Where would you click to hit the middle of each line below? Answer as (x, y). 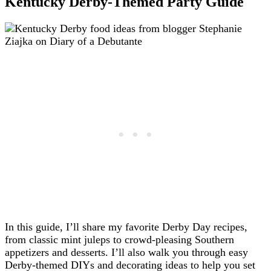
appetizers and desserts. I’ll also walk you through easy (126, 252)
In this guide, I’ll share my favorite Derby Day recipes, (126, 227)
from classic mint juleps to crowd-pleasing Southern (119, 239)
